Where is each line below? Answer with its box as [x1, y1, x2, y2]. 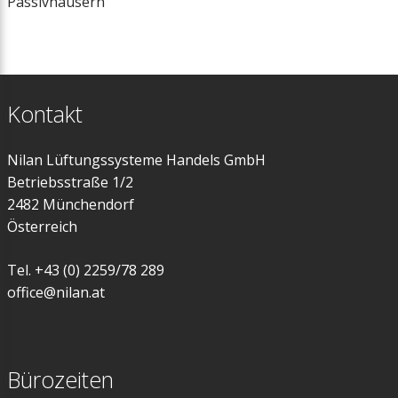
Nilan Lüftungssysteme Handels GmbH [7, 150, 266, 170]
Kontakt [7, 99, 83, 129]
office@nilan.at [7, 283, 105, 302]
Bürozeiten [7, 364, 114, 394]
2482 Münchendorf [7, 195, 134, 214]
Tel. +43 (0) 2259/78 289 [7, 260, 164, 280]
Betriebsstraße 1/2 [7, 172, 133, 192]
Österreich [7, 217, 77, 236]
